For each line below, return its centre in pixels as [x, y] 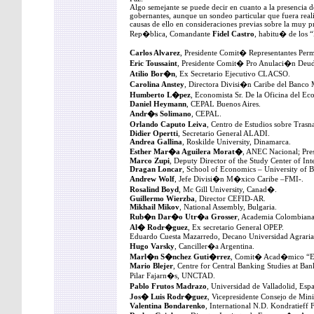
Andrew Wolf [152, 179]
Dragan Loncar [156, 169]
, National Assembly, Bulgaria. [231, 207]
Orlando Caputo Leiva [168, 124]
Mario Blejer [151, 266]
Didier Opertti [154, 133]
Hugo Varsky [152, 246]
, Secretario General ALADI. [224, 133]
